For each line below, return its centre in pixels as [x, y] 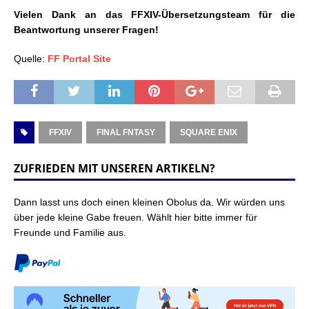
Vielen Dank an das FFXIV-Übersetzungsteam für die [154, 15]
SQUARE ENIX [209, 133]
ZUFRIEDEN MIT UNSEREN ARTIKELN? [114, 169]
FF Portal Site [79, 59]
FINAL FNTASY [126, 133]
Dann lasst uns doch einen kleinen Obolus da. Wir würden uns [149, 202]
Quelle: [31, 59]
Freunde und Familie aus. [70, 233]
